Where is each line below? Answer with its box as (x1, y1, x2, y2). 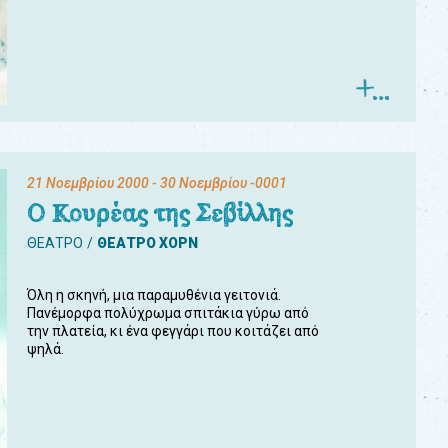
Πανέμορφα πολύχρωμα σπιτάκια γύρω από (27, 305, 309, 321)
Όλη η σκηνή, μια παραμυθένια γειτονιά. (27, 287, 281, 303)
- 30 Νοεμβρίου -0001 (149, 175, 287, 191)
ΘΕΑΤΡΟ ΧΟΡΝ (97, 235, 198, 251)
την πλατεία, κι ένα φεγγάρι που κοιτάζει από (27, 323, 319, 339)
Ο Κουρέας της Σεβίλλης (27, 198, 293, 228)
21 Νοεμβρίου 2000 (27, 175, 149, 191)
